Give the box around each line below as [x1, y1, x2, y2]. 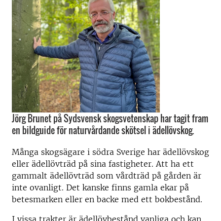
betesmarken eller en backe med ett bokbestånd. [12, 194, 202, 204]
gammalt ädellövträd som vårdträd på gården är [12, 171, 201, 181]
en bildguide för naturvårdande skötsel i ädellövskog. [12, 124, 194, 137]
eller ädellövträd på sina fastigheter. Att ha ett [12, 159, 194, 169]
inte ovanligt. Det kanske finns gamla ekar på [12, 183, 189, 192]
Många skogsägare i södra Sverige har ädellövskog [12, 147, 209, 157]
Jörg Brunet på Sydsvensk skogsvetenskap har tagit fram [12, 112, 208, 125]
